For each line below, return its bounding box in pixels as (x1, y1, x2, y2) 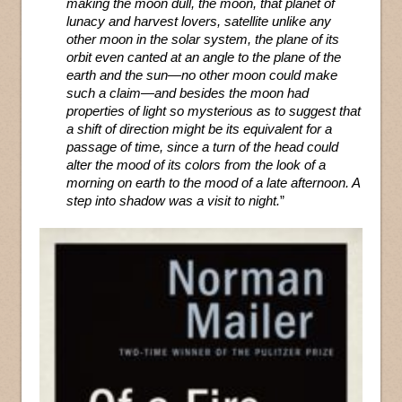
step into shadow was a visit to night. (66, 193, 280, 208)
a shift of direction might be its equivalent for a (66, 121, 332, 136)
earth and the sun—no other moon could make (66, 67, 337, 83)
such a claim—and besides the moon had (66, 85, 309, 100)
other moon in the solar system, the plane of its (66, 31, 339, 47)
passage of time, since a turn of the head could (66, 139, 338, 154)
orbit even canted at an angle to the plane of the (66, 49, 341, 65)
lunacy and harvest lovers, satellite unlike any (66, 13, 331, 29)
